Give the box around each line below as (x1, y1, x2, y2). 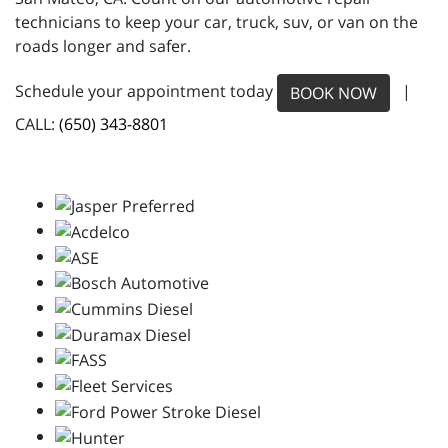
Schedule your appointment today (15, 80, 277, 103)
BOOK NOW (290, 82, 377, 105)
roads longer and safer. (15, 35, 191, 58)
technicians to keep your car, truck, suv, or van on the (15, 11, 418, 34)
